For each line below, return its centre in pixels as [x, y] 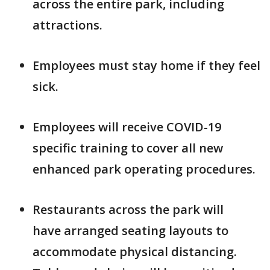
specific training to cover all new [128, 148]
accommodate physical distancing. [135, 251]
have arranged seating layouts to [130, 230]
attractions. [67, 25]
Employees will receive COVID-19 [127, 127]
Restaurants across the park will [128, 209]
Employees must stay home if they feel [146, 65]
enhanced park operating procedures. [144, 169]
